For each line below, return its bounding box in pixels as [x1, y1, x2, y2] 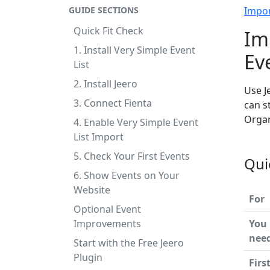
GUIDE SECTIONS [69, 4, 139, 16]
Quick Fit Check [74, 24, 143, 37]
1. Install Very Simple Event [74, 43, 195, 57]
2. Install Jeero [74, 77, 137, 90]
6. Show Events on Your [74, 169, 180, 182]
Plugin [74, 251, 102, 264]
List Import [74, 130, 124, 143]
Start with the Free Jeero [74, 236, 184, 250]
